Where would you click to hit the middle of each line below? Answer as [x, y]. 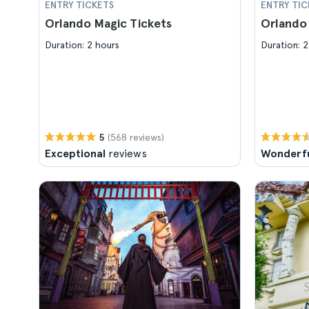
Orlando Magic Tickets [108, 23]
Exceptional [75, 153]
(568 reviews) [136, 137]
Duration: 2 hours [82, 45]
